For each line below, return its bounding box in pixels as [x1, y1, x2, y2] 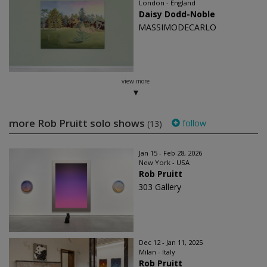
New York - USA [139, 158, 190, 167]
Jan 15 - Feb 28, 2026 [139, 148, 202, 158]
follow [180, 117, 206, 129]
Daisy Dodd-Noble [139, 8, 215, 20]
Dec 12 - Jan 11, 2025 [139, 238, 203, 247]
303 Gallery [138, 181, 181, 193]
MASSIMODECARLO [138, 21, 216, 33]
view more [121, 77, 150, 86]
